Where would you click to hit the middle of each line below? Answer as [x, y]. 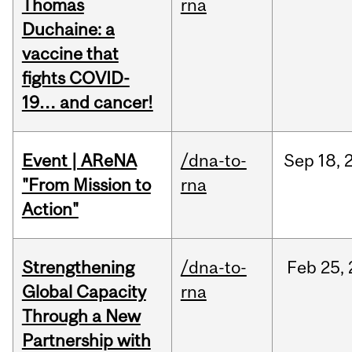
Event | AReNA [79, 161]
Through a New [81, 316]
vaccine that [70, 54]
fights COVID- [75, 78]
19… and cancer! [87, 103]
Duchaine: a [68, 29]
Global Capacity [84, 292]
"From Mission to [86, 185]
